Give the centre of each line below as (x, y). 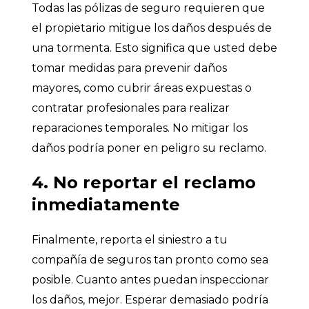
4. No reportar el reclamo (144, 182)
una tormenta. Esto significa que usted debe (154, 48)
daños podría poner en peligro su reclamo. (149, 148)
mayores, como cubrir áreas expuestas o (142, 88)
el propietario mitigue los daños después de (152, 28)
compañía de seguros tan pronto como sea (150, 259)
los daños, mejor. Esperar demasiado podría (150, 299)
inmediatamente (106, 204)
